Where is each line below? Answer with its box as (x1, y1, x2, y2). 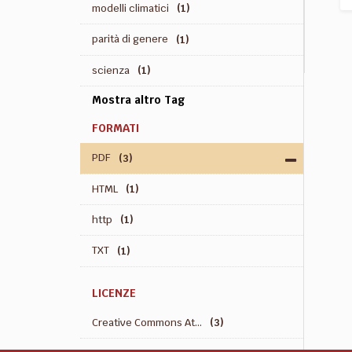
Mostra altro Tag (92, 90, 185, 110)
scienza (92, 60, 130, 79)
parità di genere (92, 30, 168, 49)
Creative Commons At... (92, 313, 202, 332)
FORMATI (92, 119, 139, 138)
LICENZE (92, 283, 136, 302)
